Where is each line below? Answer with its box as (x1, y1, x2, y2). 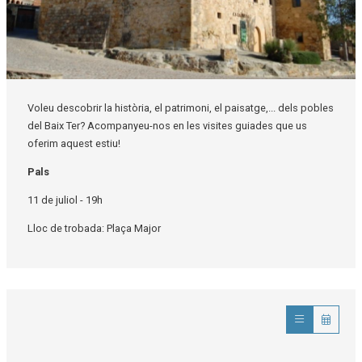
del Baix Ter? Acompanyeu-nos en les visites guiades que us (27, 120, 307, 133)
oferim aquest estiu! (27, 137, 120, 150)
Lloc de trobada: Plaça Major (27, 221, 161, 234)
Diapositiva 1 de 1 (6, 80, 88, 93)
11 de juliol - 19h (27, 193, 103, 206)
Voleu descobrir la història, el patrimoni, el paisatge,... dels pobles (27, 102, 334, 115)
